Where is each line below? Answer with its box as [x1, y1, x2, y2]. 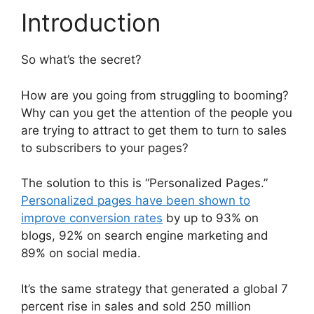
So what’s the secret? [21, 53, 142, 67]
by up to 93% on [163, 211, 259, 226]
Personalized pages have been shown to [21, 193, 250, 208]
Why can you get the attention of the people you [21, 105, 292, 120]
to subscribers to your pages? [21, 140, 189, 155]
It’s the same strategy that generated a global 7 [21, 281, 288, 296]
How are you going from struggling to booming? [21, 88, 289, 102]
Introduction [21, 8, 161, 38]
